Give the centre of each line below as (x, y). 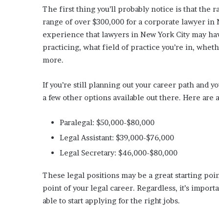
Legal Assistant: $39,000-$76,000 (117, 137)
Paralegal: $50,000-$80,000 (107, 122)
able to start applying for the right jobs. (111, 200)
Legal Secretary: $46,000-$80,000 (119, 153)
